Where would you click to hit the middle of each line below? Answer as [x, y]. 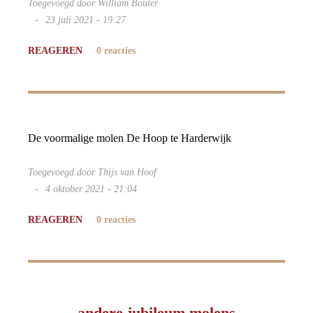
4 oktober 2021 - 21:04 [91, 189]
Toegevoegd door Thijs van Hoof [92, 172]
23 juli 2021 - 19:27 [86, 20]
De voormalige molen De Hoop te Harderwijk [130, 138]
